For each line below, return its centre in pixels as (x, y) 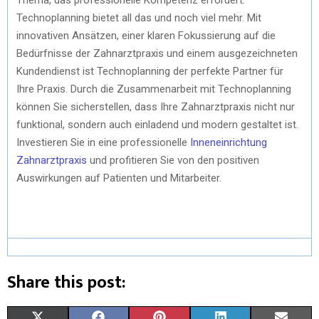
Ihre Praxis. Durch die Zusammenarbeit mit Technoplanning (154, 89)
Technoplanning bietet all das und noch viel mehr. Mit (139, 17)
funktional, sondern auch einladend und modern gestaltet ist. (157, 124)
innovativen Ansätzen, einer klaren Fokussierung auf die (146, 35)
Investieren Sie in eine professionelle (103, 142)
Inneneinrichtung (229, 142)
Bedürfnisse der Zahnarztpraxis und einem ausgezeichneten (157, 53)
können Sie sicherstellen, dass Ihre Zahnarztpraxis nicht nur (156, 106)
